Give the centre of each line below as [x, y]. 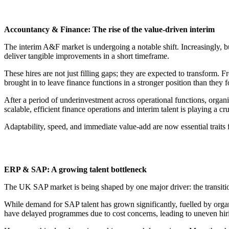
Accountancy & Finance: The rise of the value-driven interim [109, 30]
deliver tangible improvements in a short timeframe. [87, 56]
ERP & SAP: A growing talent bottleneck [75, 170]
